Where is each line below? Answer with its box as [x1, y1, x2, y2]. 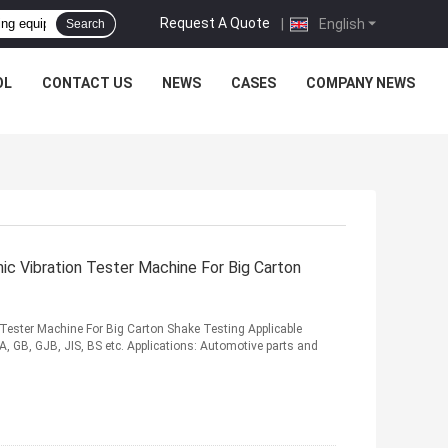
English [316, 15, 365, 32]
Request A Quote [160, 14, 270, 31]
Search [66, 17, 105, 31]
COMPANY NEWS [305, 75, 415, 91]
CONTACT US [41, 75, 132, 91]
